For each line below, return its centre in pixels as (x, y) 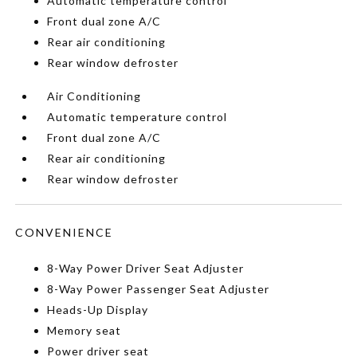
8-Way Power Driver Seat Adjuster (146, 268)
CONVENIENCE (65, 232)
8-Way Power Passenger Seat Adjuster (159, 288)
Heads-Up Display (98, 309)
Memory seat (84, 330)
